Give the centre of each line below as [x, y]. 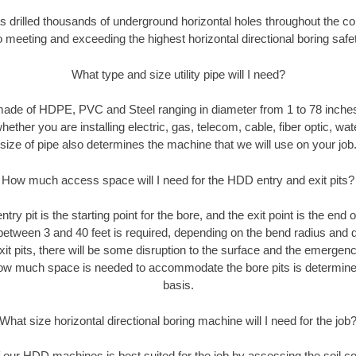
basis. [178, 285]
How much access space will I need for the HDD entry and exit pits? [178, 180]
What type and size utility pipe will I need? [178, 74]
